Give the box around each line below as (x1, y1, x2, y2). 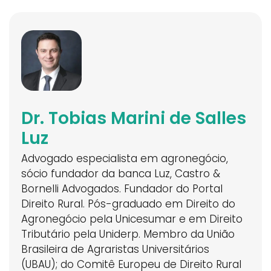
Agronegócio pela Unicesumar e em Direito (21, 211, 243, 226)
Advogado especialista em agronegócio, (21, 151, 228, 166)
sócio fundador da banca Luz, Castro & (21, 166, 220, 181)
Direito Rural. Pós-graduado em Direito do (21, 196, 235, 211)
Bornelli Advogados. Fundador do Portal (21, 181, 223, 196)
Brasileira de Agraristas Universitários (21, 241, 209, 256)
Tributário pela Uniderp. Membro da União (21, 226, 235, 241)
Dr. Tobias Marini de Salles (21, 106, 246, 130)
